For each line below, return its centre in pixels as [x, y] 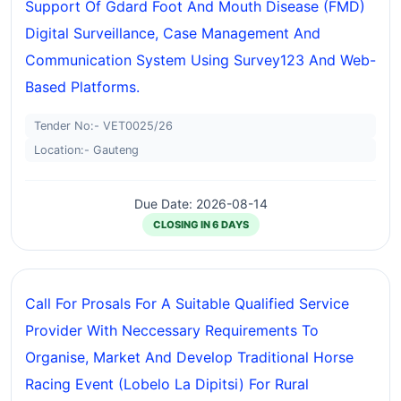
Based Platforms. [82, 87]
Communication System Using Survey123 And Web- [200, 60]
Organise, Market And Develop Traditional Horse [189, 357]
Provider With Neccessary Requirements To [172, 330]
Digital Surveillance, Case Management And [173, 33]
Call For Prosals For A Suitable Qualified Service [187, 303]
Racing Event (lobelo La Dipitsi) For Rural [167, 384]
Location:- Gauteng [86, 150]
